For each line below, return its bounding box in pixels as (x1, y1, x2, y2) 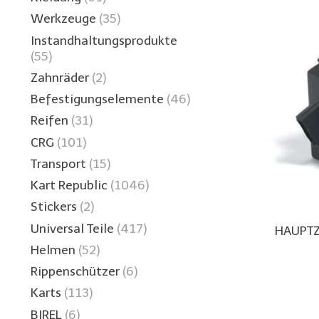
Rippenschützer (31, 263, 120, 280)
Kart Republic (31, 177, 108, 194)
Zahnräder (31, 69, 89, 85)
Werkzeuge (31, 11, 96, 27)
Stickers (31, 199, 77, 215)
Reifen (31, 113, 68, 129)
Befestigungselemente (31, 91, 164, 108)
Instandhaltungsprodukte (31, 32, 177, 48)
